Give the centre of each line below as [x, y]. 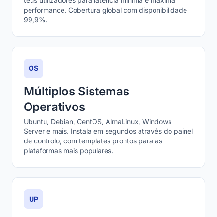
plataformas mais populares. [69, 150]
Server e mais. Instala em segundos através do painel [108, 131]
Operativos [54, 107]
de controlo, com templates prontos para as [93, 141]
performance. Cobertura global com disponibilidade [105, 10]
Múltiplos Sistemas [77, 91]
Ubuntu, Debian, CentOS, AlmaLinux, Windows [98, 121]
